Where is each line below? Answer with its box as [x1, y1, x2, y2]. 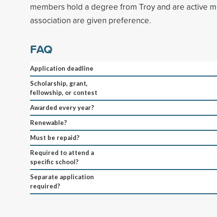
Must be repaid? [30, 133, 79, 141]
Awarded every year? [30, 103, 94, 111]
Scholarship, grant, [30, 79, 88, 87]
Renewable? [30, 118, 67, 126]
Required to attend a [30, 148, 94, 156]
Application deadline [30, 64, 93, 72]
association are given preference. [30, 14, 151, 26]
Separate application [30, 172, 94, 181]
